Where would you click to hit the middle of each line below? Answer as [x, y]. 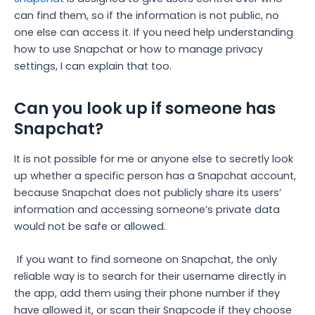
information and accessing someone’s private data [147, 209]
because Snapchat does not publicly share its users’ [148, 192]
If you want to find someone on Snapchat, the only [146, 260]
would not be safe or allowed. [90, 226]
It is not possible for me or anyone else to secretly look [154, 159]
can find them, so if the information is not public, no [147, 15]
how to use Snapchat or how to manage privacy [139, 49]
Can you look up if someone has [145, 108]
